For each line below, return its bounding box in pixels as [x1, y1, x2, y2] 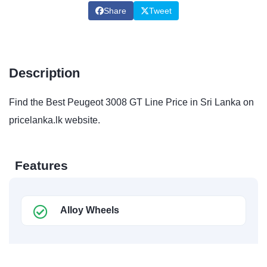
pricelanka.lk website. [9, 114, 100, 125]
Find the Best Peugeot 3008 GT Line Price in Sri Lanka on [9, 97, 254, 107]
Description [9, 65, 80, 80]
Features [15, 158, 68, 172]
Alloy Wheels [60, 204, 119, 215]
